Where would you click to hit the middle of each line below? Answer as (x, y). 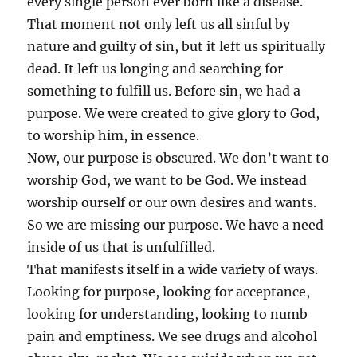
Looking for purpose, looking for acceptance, (169, 291)
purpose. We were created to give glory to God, (174, 113)
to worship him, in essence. (114, 135)
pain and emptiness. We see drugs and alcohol (173, 336)
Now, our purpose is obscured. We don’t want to (178, 157)
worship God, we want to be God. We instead (167, 180)
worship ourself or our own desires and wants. (172, 202)
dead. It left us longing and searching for (155, 68)
